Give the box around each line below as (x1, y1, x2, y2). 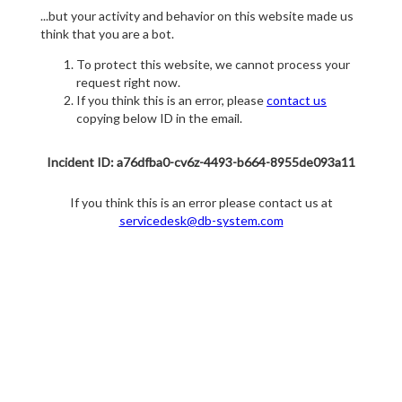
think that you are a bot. (40, 26, 174, 42)
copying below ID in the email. (76, 110, 242, 127)
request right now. (76, 74, 180, 91)
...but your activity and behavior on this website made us (40, 8, 354, 24)
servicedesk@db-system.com (118, 213, 284, 229)
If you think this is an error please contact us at (69, 195, 333, 211)
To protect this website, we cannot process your (76, 57, 350, 73)
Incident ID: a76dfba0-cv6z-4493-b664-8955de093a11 (47, 154, 355, 170)
